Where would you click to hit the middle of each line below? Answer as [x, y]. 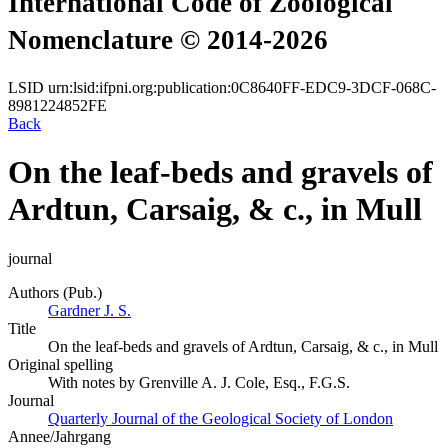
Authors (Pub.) [55, 292]
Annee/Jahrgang [59, 436]
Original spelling [60, 364]
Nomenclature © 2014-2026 [168, 40]
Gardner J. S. [89, 310]
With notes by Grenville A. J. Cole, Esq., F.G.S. [199, 382]
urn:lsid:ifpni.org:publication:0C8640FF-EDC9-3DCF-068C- [242, 87]
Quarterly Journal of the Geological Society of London [220, 418]
